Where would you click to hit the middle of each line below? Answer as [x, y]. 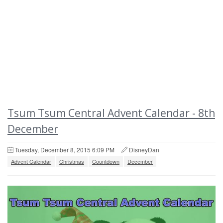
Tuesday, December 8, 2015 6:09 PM [65, 150]
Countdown [106, 161]
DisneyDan [144, 150]
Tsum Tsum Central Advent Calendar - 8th [111, 113]
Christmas [72, 161]
